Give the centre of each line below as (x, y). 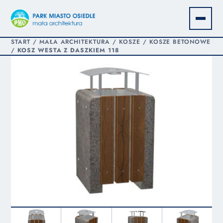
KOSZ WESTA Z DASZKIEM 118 (68, 50)
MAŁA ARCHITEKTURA (75, 42)
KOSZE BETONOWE (180, 42)
